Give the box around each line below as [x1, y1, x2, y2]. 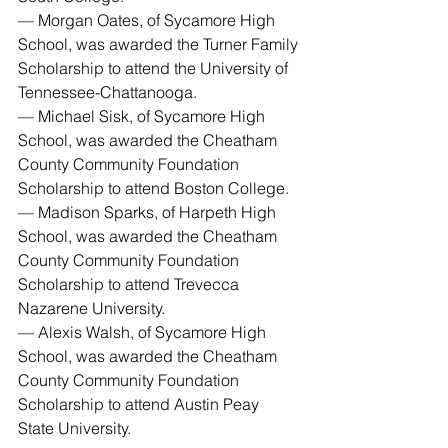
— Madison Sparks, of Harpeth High [18, 202, 280, 222]
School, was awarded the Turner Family [18, 34, 302, 54]
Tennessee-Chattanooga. [18, 82, 197, 102]
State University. [18, 418, 131, 438]
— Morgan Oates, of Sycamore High [18, 10, 279, 30]
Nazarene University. [18, 298, 165, 318]
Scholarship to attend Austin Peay [18, 394, 263, 414]
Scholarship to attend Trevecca [18, 274, 243, 294]
